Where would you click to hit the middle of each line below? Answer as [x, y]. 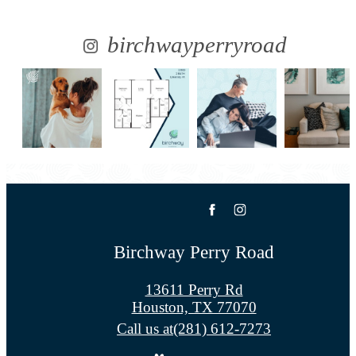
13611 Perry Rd [194, 290]
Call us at [145, 329]
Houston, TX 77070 [194, 308]
